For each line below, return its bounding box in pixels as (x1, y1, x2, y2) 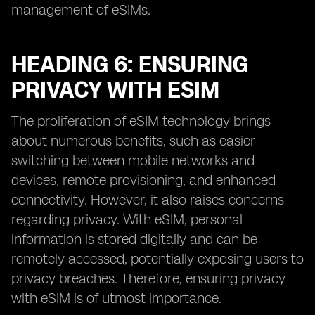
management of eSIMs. (11, 1, 150, 18)
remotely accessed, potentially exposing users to (11, 250, 304, 267)
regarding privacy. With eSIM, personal (11, 211, 243, 228)
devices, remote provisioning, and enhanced (11, 172, 276, 188)
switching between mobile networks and (11, 152, 255, 169)
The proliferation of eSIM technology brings (11, 112, 271, 129)
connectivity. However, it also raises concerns (11, 191, 284, 208)
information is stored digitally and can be (11, 231, 257, 247)
